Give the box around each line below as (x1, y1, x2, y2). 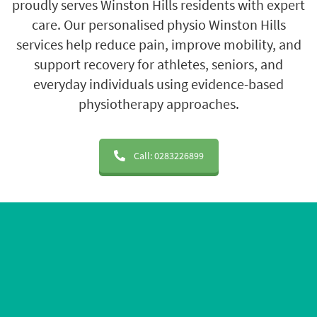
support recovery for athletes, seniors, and (34, 55, 283, 73)
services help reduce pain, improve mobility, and (16, 35, 301, 53)
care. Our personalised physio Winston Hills (31, 16, 286, 33)
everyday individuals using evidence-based (33, 75, 284, 93)
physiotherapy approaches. (78, 95, 239, 113)
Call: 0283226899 (133, 149, 204, 162)
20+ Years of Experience (89, 243, 228, 260)
